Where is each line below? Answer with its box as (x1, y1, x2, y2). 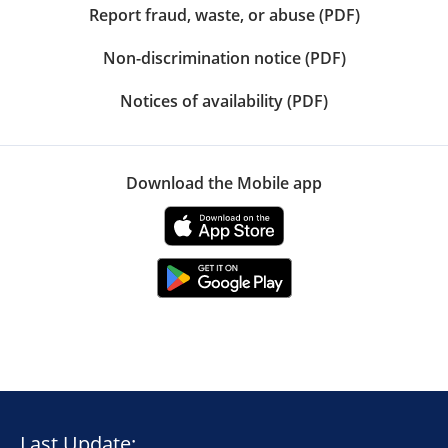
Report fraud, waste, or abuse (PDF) (88, 3, 360, 26)
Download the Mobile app (126, 171, 322, 194)
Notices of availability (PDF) (120, 89, 328, 112)
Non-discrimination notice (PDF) (102, 46, 346, 69)
